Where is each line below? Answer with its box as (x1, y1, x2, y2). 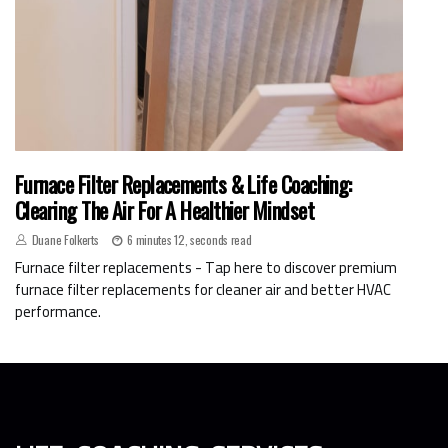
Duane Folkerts (31, 230, 99, 248)
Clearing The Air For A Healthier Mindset (15, 193, 314, 226)
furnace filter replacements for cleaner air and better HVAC (15, 274, 391, 304)
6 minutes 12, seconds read (127, 230, 252, 248)
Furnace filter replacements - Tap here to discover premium (15, 252, 397, 282)
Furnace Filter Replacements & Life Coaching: (15, 167, 352, 200)
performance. (15, 296, 101, 326)
